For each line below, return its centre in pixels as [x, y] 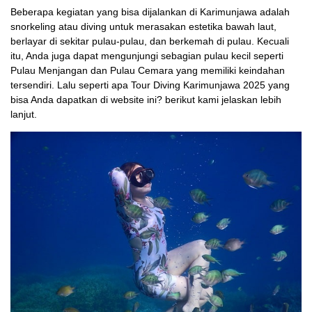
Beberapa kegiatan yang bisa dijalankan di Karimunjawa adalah [150, 11]
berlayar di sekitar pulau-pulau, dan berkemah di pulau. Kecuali [150, 41]
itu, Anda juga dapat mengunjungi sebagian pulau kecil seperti [147, 55]
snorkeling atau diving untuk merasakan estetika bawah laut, [143, 26]
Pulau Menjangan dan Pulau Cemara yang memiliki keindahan [148, 70]
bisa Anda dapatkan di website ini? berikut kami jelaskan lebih [146, 99]
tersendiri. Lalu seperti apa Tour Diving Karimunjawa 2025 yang [150, 85]
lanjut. [24, 114]
